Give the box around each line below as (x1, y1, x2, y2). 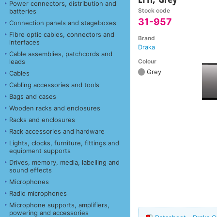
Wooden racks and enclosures (9, 104, 100, 112)
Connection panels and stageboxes (9, 18, 116, 27)
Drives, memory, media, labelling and (9, 158, 120, 166)
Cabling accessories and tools (9, 80, 99, 89)
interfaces (9, 38, 40, 46)
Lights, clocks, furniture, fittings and (9, 139, 119, 147)
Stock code (138, 7, 170, 15)
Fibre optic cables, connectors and (9, 30, 114, 38)
